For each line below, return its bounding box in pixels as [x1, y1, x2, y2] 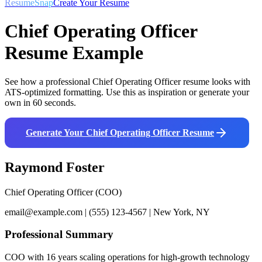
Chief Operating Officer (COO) [5, 187, 122, 197]
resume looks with [181, 76, 250, 87]
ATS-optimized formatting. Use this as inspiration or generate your [5, 87, 249, 97]
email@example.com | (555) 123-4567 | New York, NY [5, 206, 210, 217]
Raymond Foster [5, 159, 105, 175]
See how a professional [5, 76, 92, 87]
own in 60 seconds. [5, 97, 76, 108]
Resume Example [5, 42, 143, 64]
